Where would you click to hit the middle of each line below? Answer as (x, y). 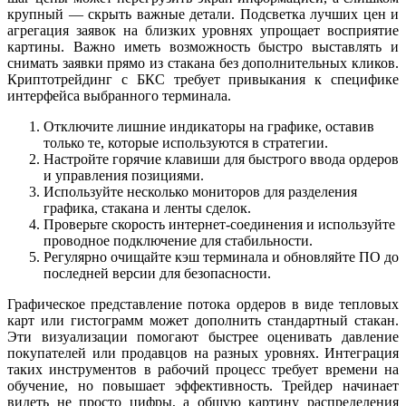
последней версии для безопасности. (157, 273)
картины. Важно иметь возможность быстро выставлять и (203, 46)
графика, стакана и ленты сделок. (147, 208)
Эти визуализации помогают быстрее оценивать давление (203, 336)
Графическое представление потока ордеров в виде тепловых (203, 304)
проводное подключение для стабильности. (178, 240)
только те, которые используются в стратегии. (186, 142)
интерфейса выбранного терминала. (119, 95)
